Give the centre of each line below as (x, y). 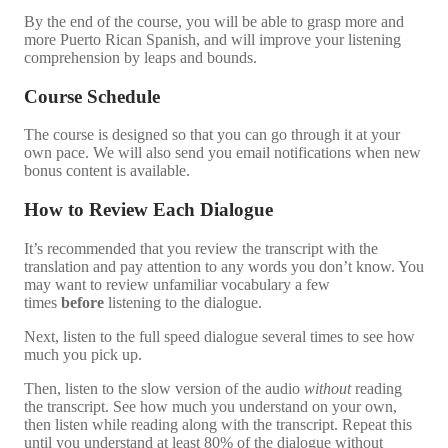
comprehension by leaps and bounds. (140, 57)
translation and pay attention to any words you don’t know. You (224, 266)
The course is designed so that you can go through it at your (212, 135)
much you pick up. (83, 354)
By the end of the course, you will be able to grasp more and (214, 21)
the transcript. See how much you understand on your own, (210, 406)
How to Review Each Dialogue (148, 209)
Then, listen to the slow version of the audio (164, 388)
